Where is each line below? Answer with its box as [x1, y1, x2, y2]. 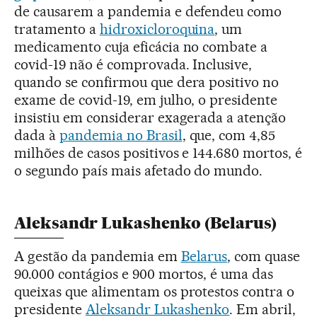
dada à [14, 126, 59, 144]
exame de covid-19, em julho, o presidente [14, 91, 278, 108]
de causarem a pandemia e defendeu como [14, 2, 282, 20]
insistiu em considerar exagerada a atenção [14, 108, 287, 126]
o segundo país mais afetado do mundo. [14, 161, 263, 179]
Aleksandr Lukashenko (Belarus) [14, 213, 277, 233]
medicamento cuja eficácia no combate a [14, 38, 268, 55]
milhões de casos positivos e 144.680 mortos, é [14, 144, 303, 161]
